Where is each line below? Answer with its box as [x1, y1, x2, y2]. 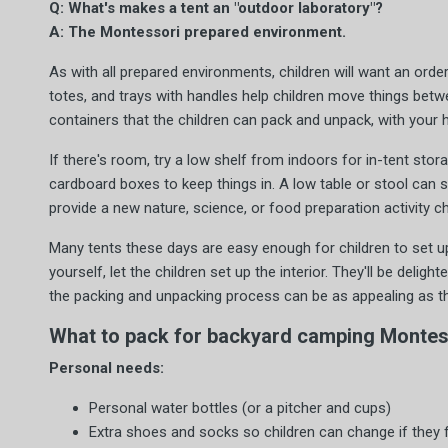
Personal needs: [49, 359, 164, 377]
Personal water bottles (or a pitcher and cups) [89, 399, 391, 417]
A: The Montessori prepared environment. [49, 23, 346, 41]
